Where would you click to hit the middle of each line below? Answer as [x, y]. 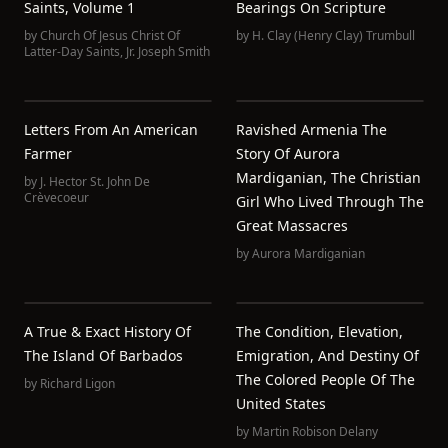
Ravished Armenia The [311, 129]
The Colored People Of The [325, 379]
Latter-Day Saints [72, 51]
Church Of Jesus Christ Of [110, 35]
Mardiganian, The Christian [328, 177]
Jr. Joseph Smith [168, 51]
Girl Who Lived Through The [330, 201]
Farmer [48, 153]
